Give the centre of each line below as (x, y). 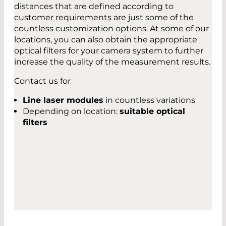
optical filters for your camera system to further (109, 50)
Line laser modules (63, 100)
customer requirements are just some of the (104, 17)
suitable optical (152, 111)
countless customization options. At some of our (111, 28)
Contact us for (42, 81)
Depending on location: (71, 111)
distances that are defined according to (94, 6)
